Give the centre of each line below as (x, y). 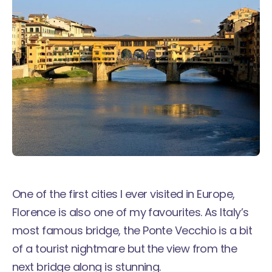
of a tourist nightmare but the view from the (125, 248)
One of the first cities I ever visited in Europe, (124, 194)
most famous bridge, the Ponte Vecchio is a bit (132, 230)
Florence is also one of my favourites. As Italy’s (131, 212)
